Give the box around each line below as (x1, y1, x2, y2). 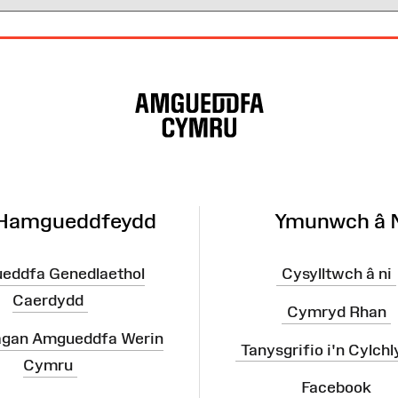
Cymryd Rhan (286, 302, 386, 321)
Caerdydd (12, 291, 84, 310)
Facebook (301, 378, 371, 396)
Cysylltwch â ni (281, 265, 392, 283)
